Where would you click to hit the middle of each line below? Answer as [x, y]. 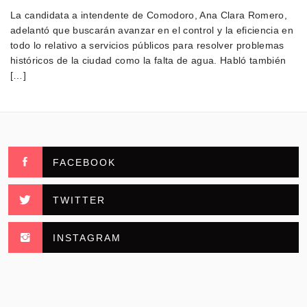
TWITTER [79, 200]
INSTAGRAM [87, 237]
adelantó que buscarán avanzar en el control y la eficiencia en [152, 30]
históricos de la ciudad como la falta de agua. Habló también [148, 60]
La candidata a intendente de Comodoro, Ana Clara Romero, [149, 15]
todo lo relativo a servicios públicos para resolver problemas [147, 45]
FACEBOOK [84, 162]
